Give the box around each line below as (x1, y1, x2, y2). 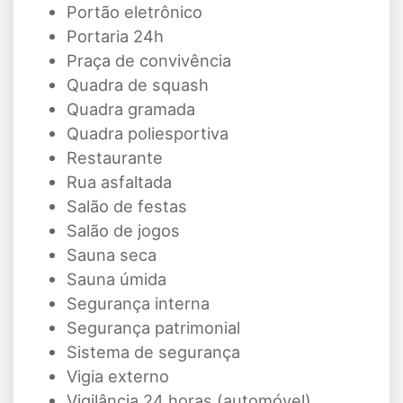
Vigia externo (67, 366, 169, 387)
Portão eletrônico (67, 2, 202, 22)
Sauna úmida (67, 269, 166, 290)
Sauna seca (67, 245, 157, 265)
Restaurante (67, 148, 163, 168)
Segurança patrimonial (67, 318, 240, 338)
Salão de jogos (67, 220, 180, 241)
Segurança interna (67, 293, 210, 314)
